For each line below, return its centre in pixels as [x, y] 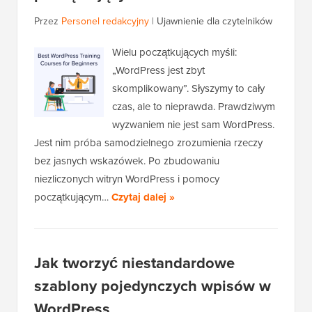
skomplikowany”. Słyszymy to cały [188, 89]
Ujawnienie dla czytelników [214, 22]
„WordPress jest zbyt [158, 71]
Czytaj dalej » [143, 197]
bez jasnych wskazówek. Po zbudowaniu [127, 161]
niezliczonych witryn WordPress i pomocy [127, 179]
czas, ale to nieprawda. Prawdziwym [194, 107]
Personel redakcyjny [105, 22]
